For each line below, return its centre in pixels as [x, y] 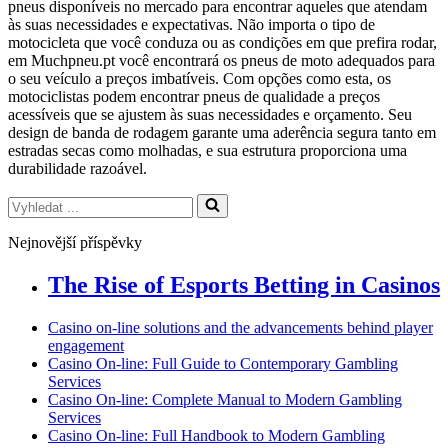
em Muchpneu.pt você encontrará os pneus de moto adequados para [221, 60]
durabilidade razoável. [77, 168]
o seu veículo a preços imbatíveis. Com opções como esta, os [199, 78]
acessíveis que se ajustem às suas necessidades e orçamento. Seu [210, 114]
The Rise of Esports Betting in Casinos [244, 284]
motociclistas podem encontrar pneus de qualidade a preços [194, 96]
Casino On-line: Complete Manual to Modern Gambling [225, 399]
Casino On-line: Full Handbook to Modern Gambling [216, 435]
